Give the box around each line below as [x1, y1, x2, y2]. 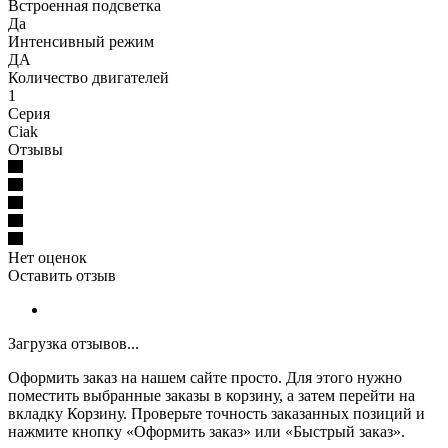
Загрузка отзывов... [8, 334, 139, 352]
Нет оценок [8, 248, 87, 266]
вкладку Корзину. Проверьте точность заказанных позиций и [8, 404, 425, 422]
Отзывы [8, 140, 63, 158]
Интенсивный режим [8, 32, 154, 50]
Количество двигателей [8, 68, 169, 86]
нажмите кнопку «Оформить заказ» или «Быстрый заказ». [8, 422, 405, 440]
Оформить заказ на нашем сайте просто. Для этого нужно [8, 368, 402, 386]
